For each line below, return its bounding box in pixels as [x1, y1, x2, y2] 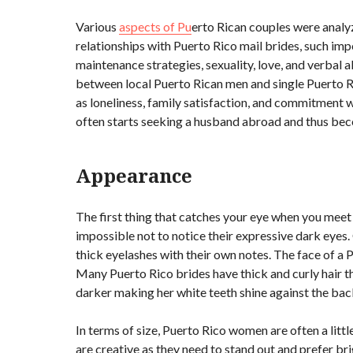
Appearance [76, 162, 192, 189]
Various [76, 19, 119, 35]
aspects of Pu [119, 19, 191, 35]
